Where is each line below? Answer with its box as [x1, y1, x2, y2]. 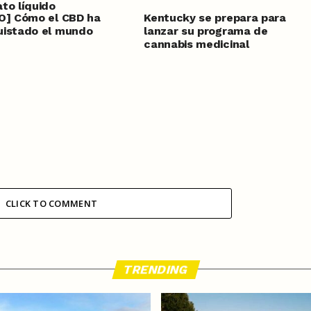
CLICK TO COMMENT [5, 196, 98, 210]
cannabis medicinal [144, 37, 249, 51]
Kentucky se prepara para [144, 10, 286, 24]
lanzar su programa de [144, 24, 268, 37]
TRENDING [121, 262, 190, 276]
